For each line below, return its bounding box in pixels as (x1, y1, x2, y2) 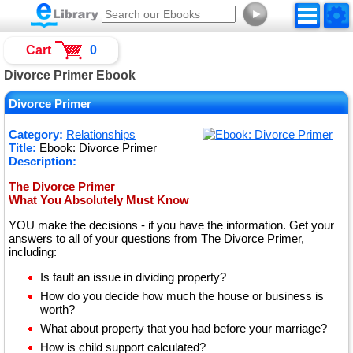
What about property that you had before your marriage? (40, 321, 327, 335)
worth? (40, 303, 75, 316)
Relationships (66, 128, 136, 141)
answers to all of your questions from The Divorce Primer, (9, 232, 304, 245)
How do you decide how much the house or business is (40, 289, 324, 303)
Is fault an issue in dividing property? (40, 270, 226, 284)
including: (9, 245, 57, 258)
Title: (9, 141, 36, 154)
